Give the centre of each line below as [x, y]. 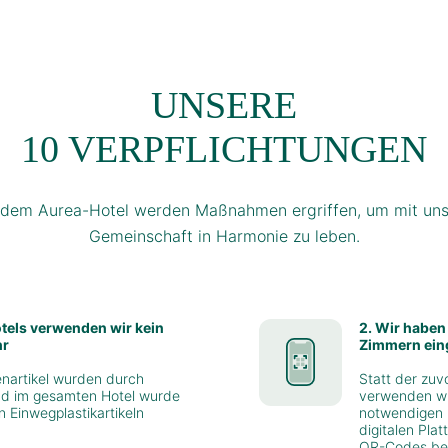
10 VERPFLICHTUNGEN [224, 148]
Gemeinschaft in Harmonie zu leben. [224, 235]
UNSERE [224, 104]
